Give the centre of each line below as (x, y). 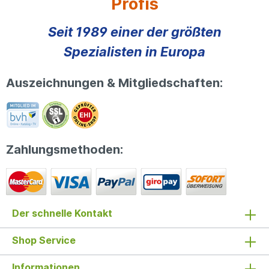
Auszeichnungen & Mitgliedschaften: (114, 83)
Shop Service (44, 240)
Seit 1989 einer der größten (134, 32)
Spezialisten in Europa (134, 52)
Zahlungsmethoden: (65, 150)
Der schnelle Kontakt (62, 213)
